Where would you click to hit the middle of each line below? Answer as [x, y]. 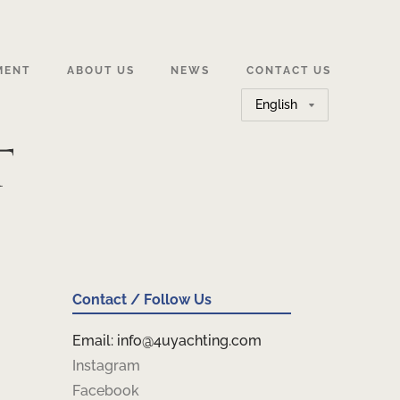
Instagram [106, 366]
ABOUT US [100, 70]
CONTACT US [289, 70]
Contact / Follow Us [142, 300]
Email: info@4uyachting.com [167, 341]
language [268, 142]
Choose [262, 98]
